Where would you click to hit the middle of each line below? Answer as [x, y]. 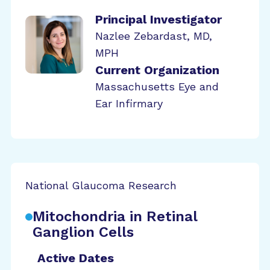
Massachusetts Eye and [157, 86]
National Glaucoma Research [101, 185]
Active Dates [76, 258]
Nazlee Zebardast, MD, [154, 36]
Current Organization [157, 70]
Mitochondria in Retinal [115, 216]
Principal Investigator [159, 19]
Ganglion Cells [83, 232]
